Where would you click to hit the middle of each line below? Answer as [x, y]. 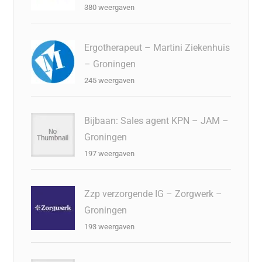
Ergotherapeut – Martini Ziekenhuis [157, 47]
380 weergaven [110, 7]
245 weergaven [110, 80]
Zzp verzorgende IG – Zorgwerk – [154, 194]
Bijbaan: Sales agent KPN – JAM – [157, 120]
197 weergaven [110, 153]
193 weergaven [110, 226]
